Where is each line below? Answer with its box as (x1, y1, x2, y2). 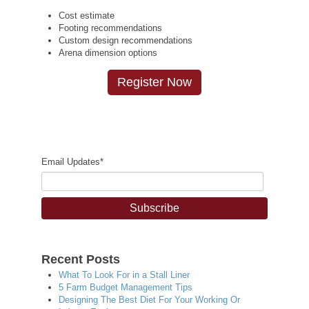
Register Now (117, 74, 192, 89)
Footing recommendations (59, 22, 162, 33)
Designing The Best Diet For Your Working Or (59, 294, 240, 305)
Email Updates (41, 156, 100, 167)
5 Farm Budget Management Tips (59, 281, 192, 292)
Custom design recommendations (59, 34, 192, 46)
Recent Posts (41, 252, 120, 266)
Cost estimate (59, 10, 114, 21)
